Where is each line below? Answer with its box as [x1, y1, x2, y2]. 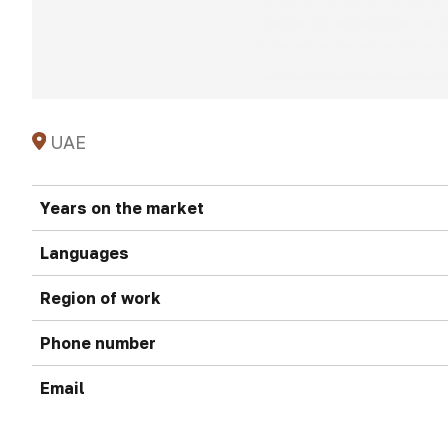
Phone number [40, 333, 156, 353]
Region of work [40, 288, 161, 308]
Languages [40, 243, 129, 263]
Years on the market [40, 198, 204, 218]
